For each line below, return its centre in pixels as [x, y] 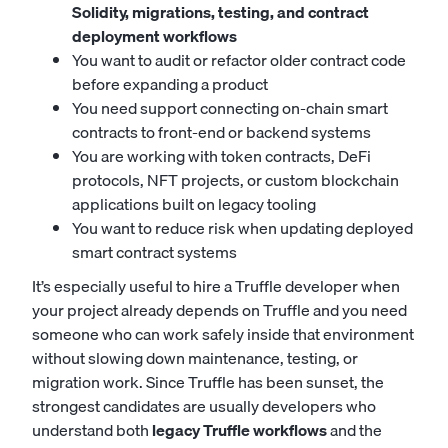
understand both [92, 430]
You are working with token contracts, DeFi [221, 156]
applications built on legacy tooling [194, 204]
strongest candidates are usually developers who [204, 406]
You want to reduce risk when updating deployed [242, 228]
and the [354, 430]
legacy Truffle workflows [239, 430]
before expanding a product [170, 84]
